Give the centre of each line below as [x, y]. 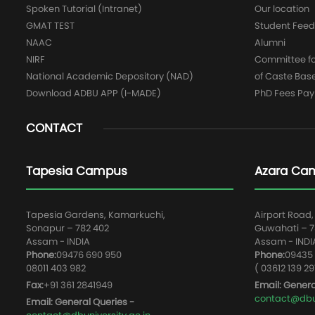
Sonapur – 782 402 [67, 228]
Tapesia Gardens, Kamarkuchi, [96, 215]
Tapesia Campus [77, 171]
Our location [282, 9]
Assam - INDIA [58, 242]
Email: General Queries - [80, 302]
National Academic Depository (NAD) [110, 76]
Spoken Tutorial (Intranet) [84, 9]
